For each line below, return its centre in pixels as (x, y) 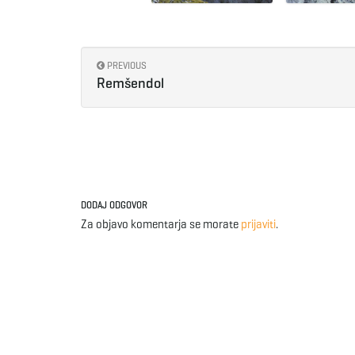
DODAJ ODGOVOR (114, 204)
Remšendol (130, 83)
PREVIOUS (126, 65)
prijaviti (258, 224)
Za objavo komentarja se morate (161, 224)
